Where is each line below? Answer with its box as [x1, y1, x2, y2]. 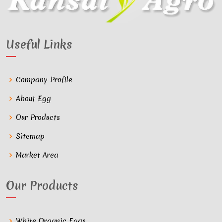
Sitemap [16, 131, 45, 142]
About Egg [16, 94, 51, 104]
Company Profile [16, 75, 72, 85]
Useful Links [6, 37, 72, 53]
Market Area [16, 150, 58, 161]
